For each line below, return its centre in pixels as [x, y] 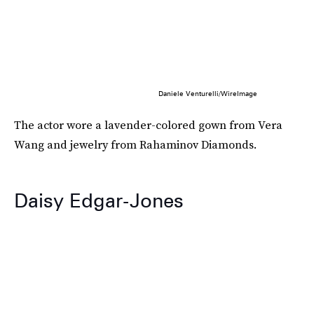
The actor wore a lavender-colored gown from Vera [148, 124]
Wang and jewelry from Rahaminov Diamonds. [135, 144]
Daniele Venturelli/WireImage [207, 93]
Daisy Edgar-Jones [99, 200]
